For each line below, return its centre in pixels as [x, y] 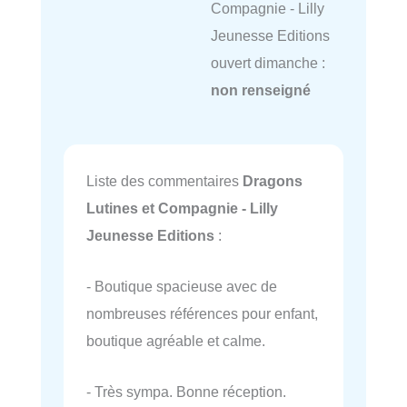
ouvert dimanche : [268, 62]
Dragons [273, 180]
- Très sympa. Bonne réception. [186, 392]
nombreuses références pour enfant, [202, 313]
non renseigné [260, 89]
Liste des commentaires [164, 180]
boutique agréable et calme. [176, 340]
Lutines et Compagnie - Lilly [182, 208]
